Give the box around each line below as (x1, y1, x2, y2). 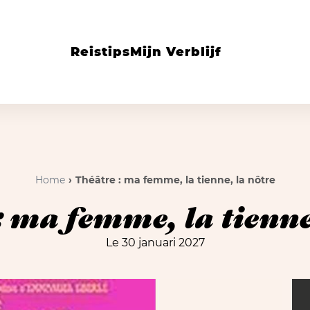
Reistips (70, 44, 130, 60)
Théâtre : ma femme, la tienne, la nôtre (75, 174, 275, 186)
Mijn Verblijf (129, 44, 221, 60)
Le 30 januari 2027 (105, 236, 205, 249)
